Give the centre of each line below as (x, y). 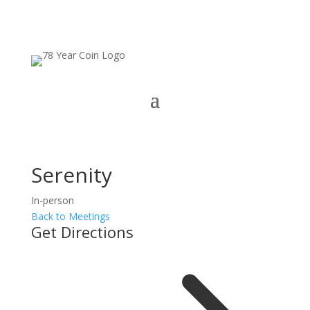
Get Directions (82, 232)
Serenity (71, 175)
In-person (52, 200)
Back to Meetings (70, 216)
